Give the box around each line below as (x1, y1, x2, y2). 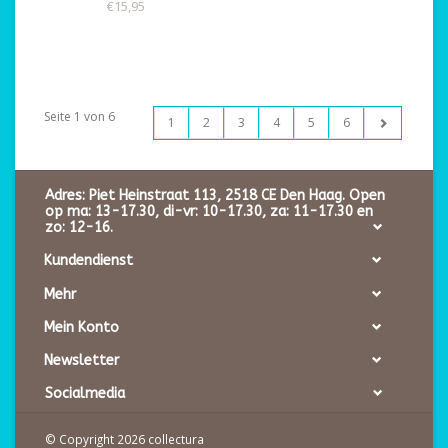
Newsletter (44, 352, 119, 370)
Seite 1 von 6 (44, 108, 115, 125)
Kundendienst (44, 252, 133, 270)
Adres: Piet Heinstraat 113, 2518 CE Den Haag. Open (45, 187, 385, 205)
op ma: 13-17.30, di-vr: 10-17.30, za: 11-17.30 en (45, 203, 373, 221)
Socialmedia (45, 385, 125, 403)
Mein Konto (44, 318, 119, 336)
